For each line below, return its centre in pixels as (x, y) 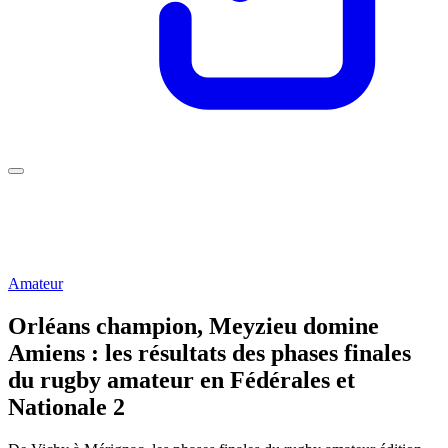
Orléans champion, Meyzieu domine (193, 325)
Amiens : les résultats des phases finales (209, 352)
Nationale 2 (66, 406)
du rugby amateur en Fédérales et (181, 379)
